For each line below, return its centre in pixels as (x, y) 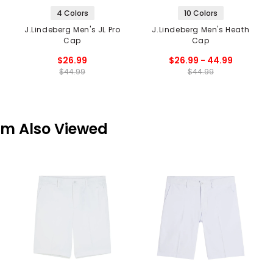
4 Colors (72, 13)
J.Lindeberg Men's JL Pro (72, 29)
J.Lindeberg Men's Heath (201, 29)
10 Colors (200, 13)
